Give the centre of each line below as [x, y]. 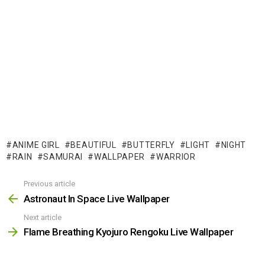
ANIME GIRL [36, 145]
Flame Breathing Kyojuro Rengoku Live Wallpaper [129, 232]
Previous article [49, 184]
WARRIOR [176, 157]
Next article [43, 217]
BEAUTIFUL [93, 145]
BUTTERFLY [151, 145]
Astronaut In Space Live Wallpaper [97, 198]
